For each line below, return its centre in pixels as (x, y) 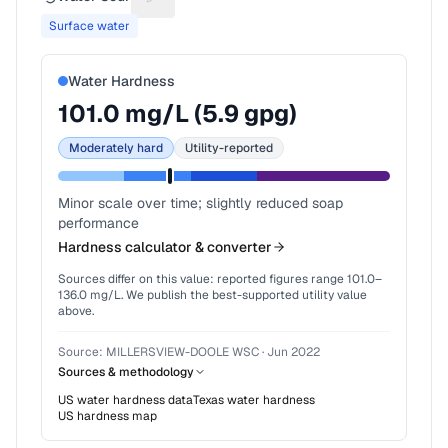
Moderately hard (116, 148)
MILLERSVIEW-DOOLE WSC (182, 352)
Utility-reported (229, 148)
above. (76, 311)
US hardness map (107, 416)
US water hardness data (125, 400)
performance (98, 223)
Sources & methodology (126, 372)
